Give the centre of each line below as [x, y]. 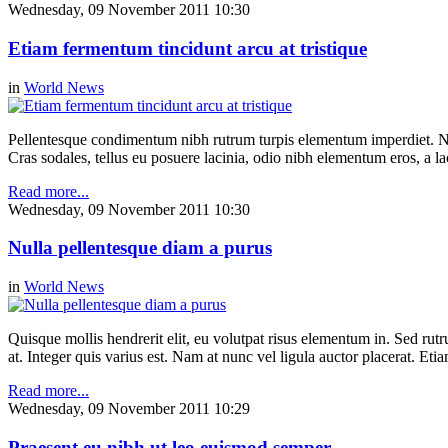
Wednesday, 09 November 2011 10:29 [129, 409]
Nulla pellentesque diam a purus [140, 248]
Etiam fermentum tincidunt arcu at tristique [187, 48]
